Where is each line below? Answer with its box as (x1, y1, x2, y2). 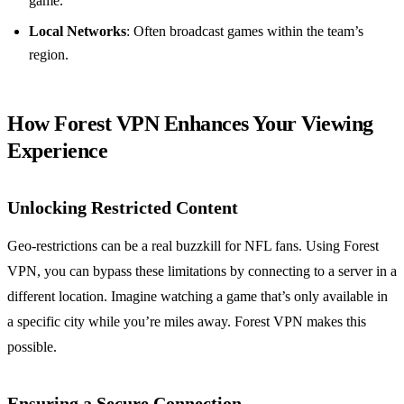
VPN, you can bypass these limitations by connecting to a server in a (7, 263, 397, 280)
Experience (7, 139, 108, 163)
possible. (7, 339, 57, 355)
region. (29, 47, 69, 63)
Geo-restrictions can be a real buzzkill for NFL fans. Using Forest (7, 238, 379, 254)
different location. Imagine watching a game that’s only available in (7, 289, 388, 305)
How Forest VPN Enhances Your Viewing (7, 112, 373, 136)
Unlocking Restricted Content (7, 197, 238, 218)
